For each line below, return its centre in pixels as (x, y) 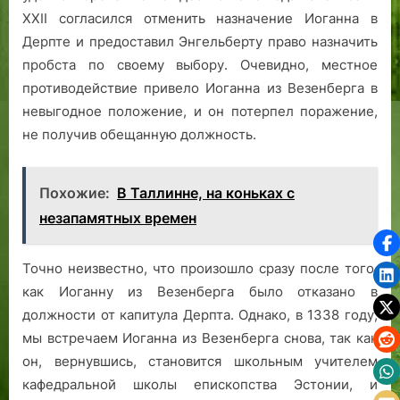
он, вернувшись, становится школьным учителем (200, 361)
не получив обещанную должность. (139, 135)
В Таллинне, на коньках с (206, 192)
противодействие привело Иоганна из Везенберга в (200, 88)
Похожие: (75, 192)
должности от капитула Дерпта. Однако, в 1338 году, (200, 314)
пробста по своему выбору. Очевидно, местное (200, 65)
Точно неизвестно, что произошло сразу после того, (200, 268)
